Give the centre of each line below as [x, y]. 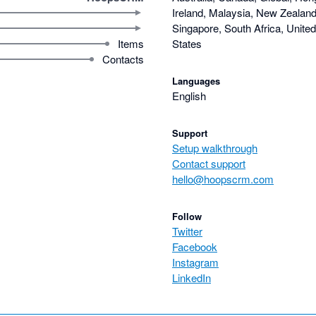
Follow [187, 216]
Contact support [209, 163]
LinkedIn [192, 277]
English [189, 95]
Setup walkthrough [215, 147]
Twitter [187, 231]
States [187, 43]
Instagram [195, 262]
